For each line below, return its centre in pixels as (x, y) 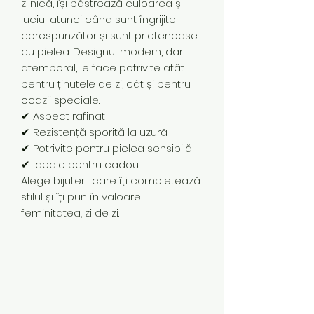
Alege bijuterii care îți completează (111, 181)
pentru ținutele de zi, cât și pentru (106, 84)
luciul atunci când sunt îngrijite (98, 20)
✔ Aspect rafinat (63, 116)
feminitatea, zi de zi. (70, 213)
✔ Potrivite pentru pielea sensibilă (107, 149)
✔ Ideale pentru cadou (80, 165)
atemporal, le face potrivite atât (103, 68)
